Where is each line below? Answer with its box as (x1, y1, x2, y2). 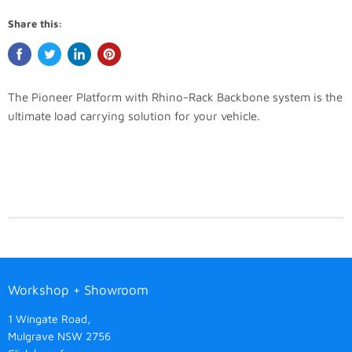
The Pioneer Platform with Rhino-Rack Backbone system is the (8, 90, 343, 104)
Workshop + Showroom (8, 282, 148, 299)
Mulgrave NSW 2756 (8, 329, 111, 343)
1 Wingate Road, (8, 312, 93, 326)
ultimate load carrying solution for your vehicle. (8, 109, 260, 123)
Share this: (8, 17, 62, 31)
